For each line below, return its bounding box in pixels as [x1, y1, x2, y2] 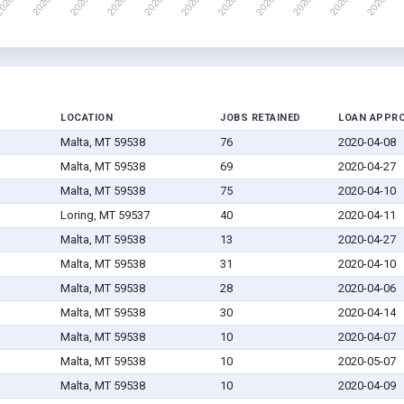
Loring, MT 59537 [60, 208, 150, 223]
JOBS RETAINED [220, 112, 301, 124]
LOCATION [60, 112, 113, 124]
